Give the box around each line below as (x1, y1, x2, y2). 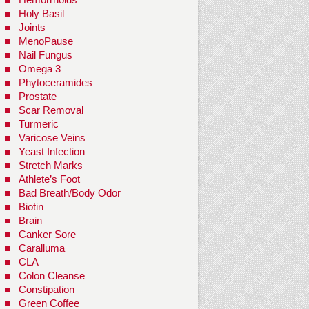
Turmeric (19, 118, 59, 130)
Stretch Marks (19, 159, 83, 172)
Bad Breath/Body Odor (19, 187, 121, 199)
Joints (19, 21, 46, 34)
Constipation (19, 283, 74, 296)
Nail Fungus (19, 49, 72, 61)
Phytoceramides (19, 77, 92, 89)
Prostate (19, 90, 57, 103)
